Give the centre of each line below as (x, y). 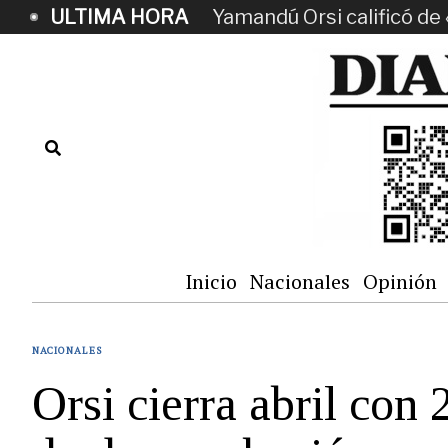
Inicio (211, 281)
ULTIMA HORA (119, 17)
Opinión (400, 281)
